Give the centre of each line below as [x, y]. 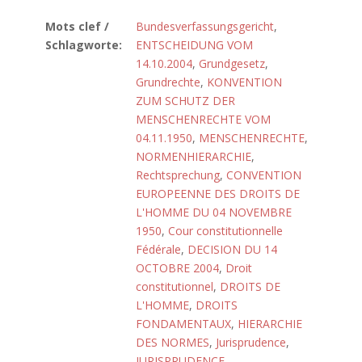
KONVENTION [244, 82]
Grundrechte [168, 82]
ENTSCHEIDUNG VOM [194, 45]
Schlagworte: [84, 45]
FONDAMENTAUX [183, 324]
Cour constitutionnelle [225, 231]
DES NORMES [173, 342]
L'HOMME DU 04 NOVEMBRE [214, 212]
